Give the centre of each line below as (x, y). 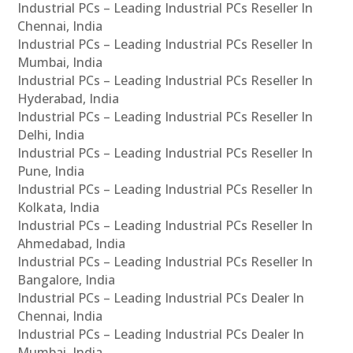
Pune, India (51, 171)
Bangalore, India (67, 279)
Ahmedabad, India (72, 243)
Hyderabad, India (69, 98)
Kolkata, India (59, 207)
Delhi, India (51, 134)
